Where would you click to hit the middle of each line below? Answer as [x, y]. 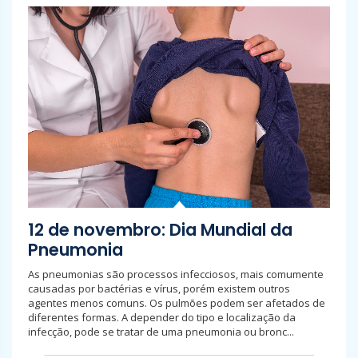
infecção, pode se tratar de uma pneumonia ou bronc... [161, 332]
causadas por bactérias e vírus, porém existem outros [159, 288]
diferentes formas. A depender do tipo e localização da [162, 317]
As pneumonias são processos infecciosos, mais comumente [176, 274]
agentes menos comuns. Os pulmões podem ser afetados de [177, 303]
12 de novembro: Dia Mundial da [160, 230]
